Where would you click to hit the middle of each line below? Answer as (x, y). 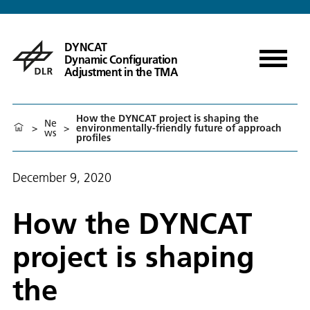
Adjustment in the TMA (121, 72)
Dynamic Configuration (121, 59)
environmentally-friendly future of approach (179, 128)
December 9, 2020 (62, 177)
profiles (94, 137)
